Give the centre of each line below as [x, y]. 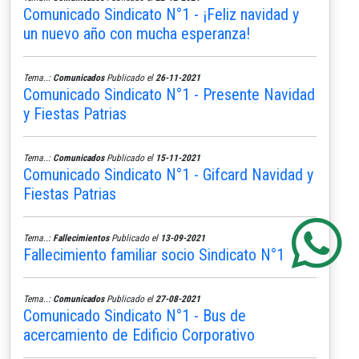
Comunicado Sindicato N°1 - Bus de [135, 315]
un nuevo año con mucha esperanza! [137, 33]
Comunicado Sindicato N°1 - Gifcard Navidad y [168, 174]
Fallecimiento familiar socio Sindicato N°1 [154, 254]
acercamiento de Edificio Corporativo [139, 335]
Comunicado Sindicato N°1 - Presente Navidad [169, 94]
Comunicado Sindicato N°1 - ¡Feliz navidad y [161, 14]
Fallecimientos [81, 238]
